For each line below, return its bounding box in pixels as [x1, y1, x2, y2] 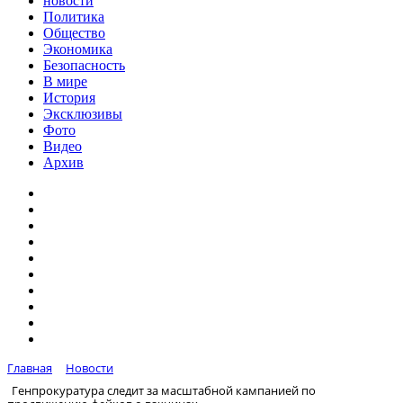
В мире [43, 74, 87, 89]
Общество [43, 25, 105, 40]
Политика [43, 9, 104, 24]
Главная [7, 360, 52, 376]
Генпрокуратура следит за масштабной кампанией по [12, 381, 316, 399]
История [43, 90, 95, 105]
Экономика [43, 41, 112, 57]
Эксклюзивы [43, 106, 122, 121]
